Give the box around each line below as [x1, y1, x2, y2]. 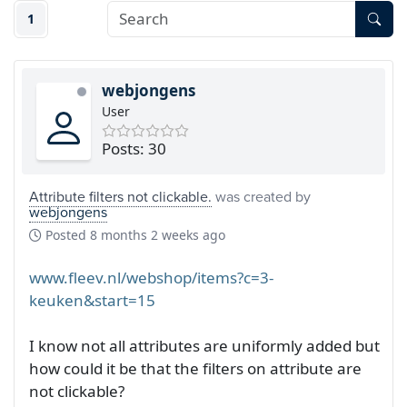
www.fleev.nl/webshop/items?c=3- [29, 266, 273, 288]
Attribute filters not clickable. [29, 185, 212, 206]
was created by [212, 185, 311, 206]
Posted [42, 225, 90, 243]
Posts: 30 [102, 137, 166, 159]
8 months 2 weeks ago [90, 225, 225, 243]
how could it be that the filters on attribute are [29, 357, 362, 379]
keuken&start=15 [29, 289, 155, 311]
